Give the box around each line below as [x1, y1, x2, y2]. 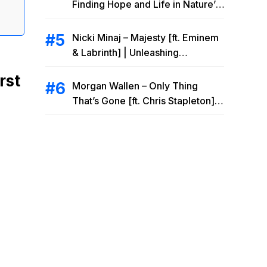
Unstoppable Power [72, 61, 161, 73]
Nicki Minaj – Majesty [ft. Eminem [72, 32, 219, 44]
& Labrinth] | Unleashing [72, 46, 179, 58]
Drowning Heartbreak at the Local [72, 110, 222, 122]
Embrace [72, 13, 113, 25]
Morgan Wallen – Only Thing [72, 80, 198, 92]
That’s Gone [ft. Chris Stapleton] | [72, 95, 221, 107]
